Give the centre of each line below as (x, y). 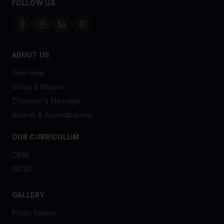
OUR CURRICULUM (45, 137)
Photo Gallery (34, 213)
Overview (28, 73)
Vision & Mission (38, 87)
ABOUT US (31, 55)
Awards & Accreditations (52, 115)
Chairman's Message (46, 101)
